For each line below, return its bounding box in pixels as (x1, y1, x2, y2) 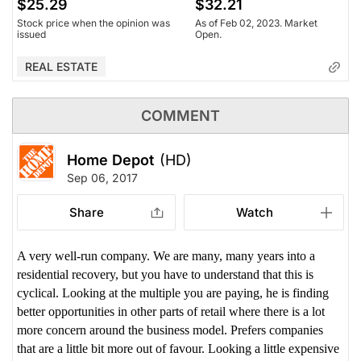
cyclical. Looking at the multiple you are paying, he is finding (17, 285, 329, 300)
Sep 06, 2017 (67, 170, 138, 185)
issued (17, 27, 46, 40)
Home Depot (67, 151, 154, 168)
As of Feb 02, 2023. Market (195, 16, 317, 29)
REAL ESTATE (25, 59, 98, 73)
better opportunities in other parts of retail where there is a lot (17, 304, 325, 318)
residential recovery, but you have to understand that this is (17, 267, 313, 281)
